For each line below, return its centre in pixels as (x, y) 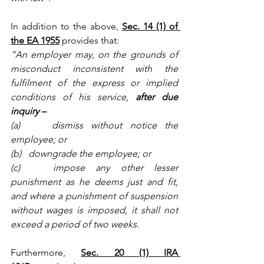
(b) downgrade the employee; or (81, 153)
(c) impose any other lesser (94, 167)
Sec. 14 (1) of (150, 26)
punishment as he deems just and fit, (94, 181)
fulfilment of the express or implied (94, 82)
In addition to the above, (65, 26)
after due (157, 97)
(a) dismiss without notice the (94, 125)
